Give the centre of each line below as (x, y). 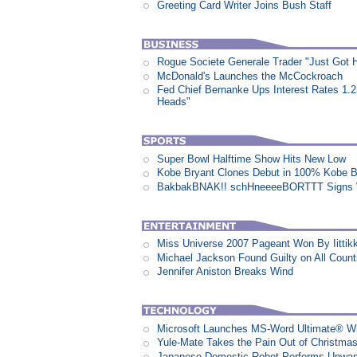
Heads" (174, 102)
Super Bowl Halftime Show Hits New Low (252, 159)
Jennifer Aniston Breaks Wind (226, 272)
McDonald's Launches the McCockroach (250, 76)
